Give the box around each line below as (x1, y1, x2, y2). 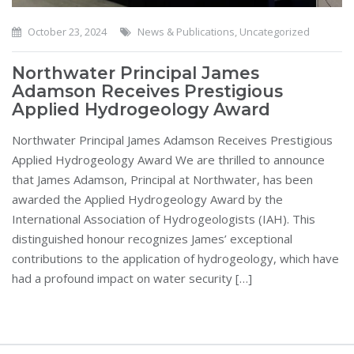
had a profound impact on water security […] (12, 270, 252, 287)
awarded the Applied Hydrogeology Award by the (12, 191, 283, 208)
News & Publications (137, 24, 235, 40)
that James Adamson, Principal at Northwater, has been (12, 171, 313, 188)
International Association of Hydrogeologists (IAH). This (12, 211, 315, 228)
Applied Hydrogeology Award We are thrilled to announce (12, 152, 325, 168)
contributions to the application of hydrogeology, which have (12, 250, 339, 267)
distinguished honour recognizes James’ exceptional (12, 231, 292, 247)
